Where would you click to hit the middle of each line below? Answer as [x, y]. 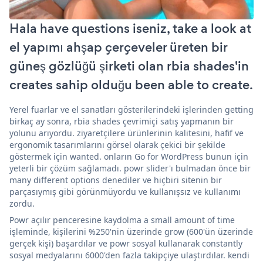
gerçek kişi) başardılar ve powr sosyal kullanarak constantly [126, 243]
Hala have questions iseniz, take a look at [130, 28]
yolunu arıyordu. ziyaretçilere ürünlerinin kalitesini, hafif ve [127, 133]
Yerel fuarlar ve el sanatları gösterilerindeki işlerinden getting [131, 109]
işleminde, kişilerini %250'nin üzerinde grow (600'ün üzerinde [131, 231]
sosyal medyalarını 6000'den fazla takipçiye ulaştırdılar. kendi [129, 255]
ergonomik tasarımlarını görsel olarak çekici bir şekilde [117, 144]
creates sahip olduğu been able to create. [131, 85]
